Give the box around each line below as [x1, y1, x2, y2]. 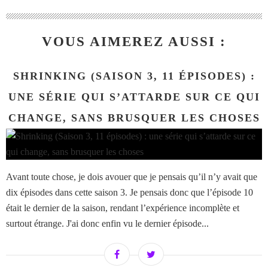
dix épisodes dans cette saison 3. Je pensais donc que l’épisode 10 [6, 187, 253, 198]
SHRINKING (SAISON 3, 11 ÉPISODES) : [13, 70, 255, 83]
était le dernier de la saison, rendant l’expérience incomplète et [6, 203, 239, 214]
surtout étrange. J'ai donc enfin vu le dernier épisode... [6, 218, 209, 229]
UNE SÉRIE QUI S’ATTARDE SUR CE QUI [8, 91, 260, 103]
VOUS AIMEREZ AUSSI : [42, 34, 226, 50]
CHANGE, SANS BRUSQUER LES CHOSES [8, 112, 260, 124]
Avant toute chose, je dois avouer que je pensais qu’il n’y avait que [6, 172, 257, 182]
